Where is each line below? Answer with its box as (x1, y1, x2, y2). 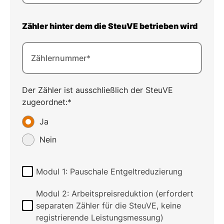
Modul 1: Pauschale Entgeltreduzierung (36, 166, 182, 176)
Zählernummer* (31, 53, 90, 63)
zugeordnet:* (22, 97, 71, 107)
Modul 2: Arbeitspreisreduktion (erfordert (36, 188, 193, 198)
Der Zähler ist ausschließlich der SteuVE (22, 85, 173, 95)
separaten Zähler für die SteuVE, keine (36, 200, 181, 210)
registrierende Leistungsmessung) (36, 212, 163, 222)
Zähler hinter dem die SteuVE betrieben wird (22, 21, 197, 31)
